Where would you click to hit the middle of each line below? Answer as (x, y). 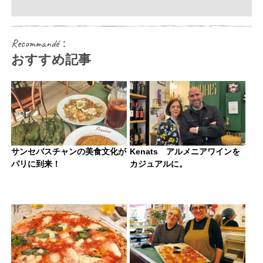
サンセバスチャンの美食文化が (68, 151)
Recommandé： (40, 43)
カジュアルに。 (158, 163)
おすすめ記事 (51, 59)
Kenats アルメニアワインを (185, 151)
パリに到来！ (36, 163)
